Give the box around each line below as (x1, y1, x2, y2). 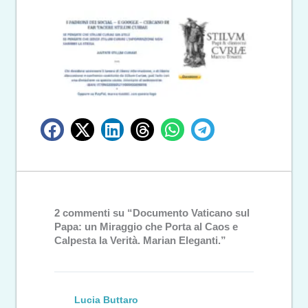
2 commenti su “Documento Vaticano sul (54, 207, 250, 219)
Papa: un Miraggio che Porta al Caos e (54, 221, 238, 232)
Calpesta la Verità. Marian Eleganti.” (54, 234, 226, 246)
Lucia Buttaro (74, 294, 139, 305)
